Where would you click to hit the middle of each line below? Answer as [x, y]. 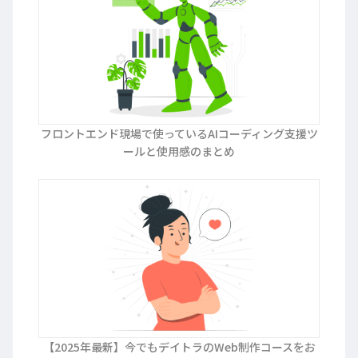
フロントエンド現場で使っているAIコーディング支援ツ [179, 134]
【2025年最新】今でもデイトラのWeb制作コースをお [179, 346]
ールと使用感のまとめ [179, 151]
